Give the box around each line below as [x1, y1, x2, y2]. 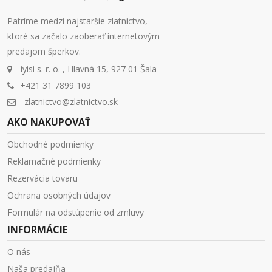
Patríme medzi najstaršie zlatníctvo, [7, 15, 148, 27]
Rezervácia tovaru [7, 172, 78, 185]
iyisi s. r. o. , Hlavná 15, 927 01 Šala [18, 63, 157, 75]
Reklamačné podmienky [7, 155, 101, 168]
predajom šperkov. [7, 46, 81, 58]
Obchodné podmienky [7, 138, 93, 151]
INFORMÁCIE [7, 223, 67, 237]
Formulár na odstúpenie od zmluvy [7, 206, 144, 219]
